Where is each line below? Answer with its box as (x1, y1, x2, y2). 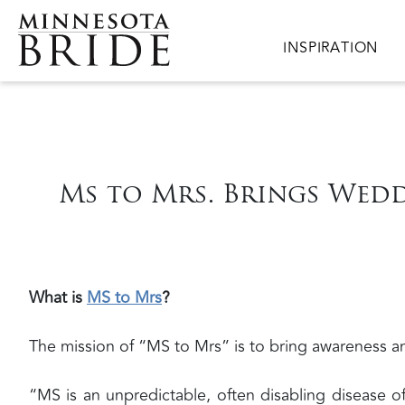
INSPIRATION (283, 37, 379, 59)
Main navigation (268, 36, 398, 64)
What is (29, 284, 87, 310)
